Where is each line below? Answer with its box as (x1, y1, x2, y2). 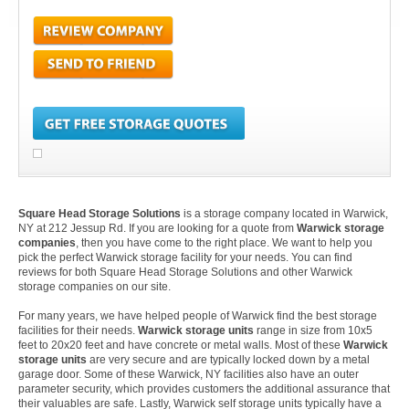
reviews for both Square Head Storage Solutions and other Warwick (18, 266, 352, 278)
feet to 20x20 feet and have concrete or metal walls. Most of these (18, 339, 343, 351)
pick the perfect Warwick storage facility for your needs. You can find (18, 251, 352, 264)
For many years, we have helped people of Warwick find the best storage (18, 309, 377, 322)
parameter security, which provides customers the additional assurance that (18, 383, 390, 395)
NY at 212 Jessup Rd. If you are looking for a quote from (18, 222, 297, 235)
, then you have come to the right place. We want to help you (76, 236, 372, 249)
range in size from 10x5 (254, 324, 372, 337)
